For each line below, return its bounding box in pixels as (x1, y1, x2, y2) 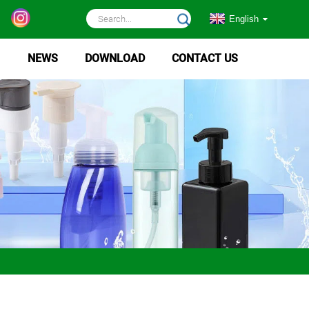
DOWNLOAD (85, 52, 145, 65)
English (229, 13, 259, 24)
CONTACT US (172, 52, 238, 65)
